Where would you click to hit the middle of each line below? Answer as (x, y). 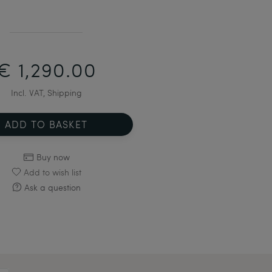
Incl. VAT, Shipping (46, 93)
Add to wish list (52, 172)
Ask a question (52, 187)
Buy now (53, 157)
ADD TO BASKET (46, 124)
